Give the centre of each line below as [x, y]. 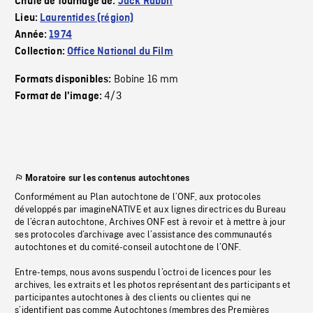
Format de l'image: [60, 96]
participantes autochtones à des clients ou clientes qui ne [133, 298]
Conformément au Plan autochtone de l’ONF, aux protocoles [138, 197]
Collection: [41, 52]
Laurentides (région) [87, 18]
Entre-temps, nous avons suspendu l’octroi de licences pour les [143, 272]
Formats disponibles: [64, 80]
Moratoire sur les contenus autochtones [108, 178]
